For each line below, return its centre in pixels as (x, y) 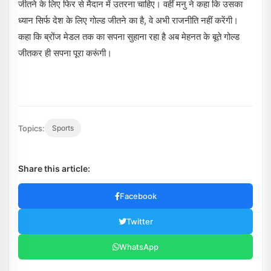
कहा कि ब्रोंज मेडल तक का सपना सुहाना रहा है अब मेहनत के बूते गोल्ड (129, 37)
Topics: (31, 128)
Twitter (139, 221)
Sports (63, 128)
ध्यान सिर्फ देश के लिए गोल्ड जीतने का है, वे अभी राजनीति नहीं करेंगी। (128, 20)
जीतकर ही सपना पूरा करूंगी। (65, 53)
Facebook (138, 196)
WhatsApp (139, 247)
